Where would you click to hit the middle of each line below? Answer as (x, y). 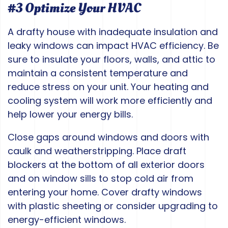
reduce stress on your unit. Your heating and (108, 87)
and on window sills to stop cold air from (101, 179)
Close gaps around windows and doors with (108, 137)
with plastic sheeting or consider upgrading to (113, 206)
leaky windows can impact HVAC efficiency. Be (113, 46)
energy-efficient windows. (67, 220)
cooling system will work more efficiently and (110, 101)
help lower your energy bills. (70, 115)
